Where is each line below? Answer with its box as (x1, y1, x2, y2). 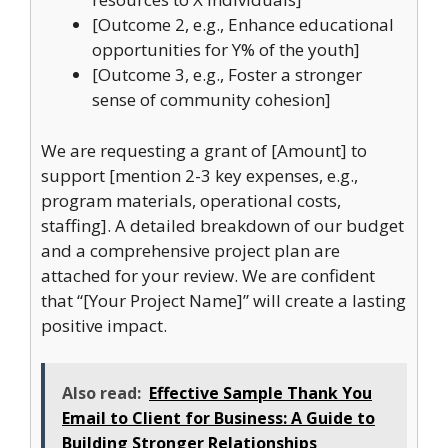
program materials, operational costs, (41, 188, 341, 212)
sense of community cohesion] (92, 88, 331, 111)
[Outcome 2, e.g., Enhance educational (92, 13, 394, 36)
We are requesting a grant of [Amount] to (41, 138, 367, 162)
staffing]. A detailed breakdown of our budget (41, 213, 404, 237)
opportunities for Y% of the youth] (92, 38, 360, 61)
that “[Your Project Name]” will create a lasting (41, 288, 406, 312)
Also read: (62, 382, 141, 404)
